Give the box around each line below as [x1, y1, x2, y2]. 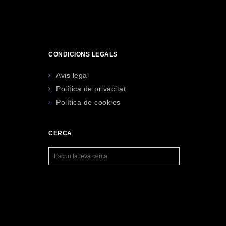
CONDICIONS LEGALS [48, 51, 118, 58]
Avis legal [56, 71, 89, 79]
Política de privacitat [56, 85, 126, 93]
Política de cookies [56, 98, 121, 106]
